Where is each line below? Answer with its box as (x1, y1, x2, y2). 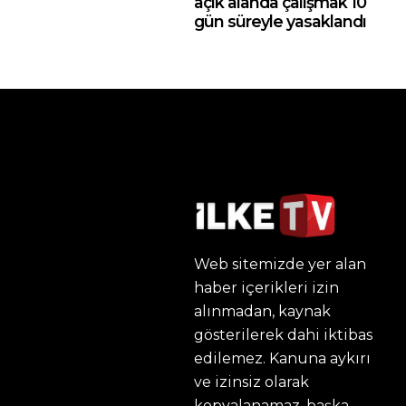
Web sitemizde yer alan (194, 256, 366, 274)
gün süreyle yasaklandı (194, 12, 366, 31)
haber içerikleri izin (194, 279, 339, 297)
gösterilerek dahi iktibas (194, 326, 372, 344)
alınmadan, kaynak (194, 303, 331, 321)
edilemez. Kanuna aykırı (194, 350, 371, 368)
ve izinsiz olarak (194, 373, 309, 391)
